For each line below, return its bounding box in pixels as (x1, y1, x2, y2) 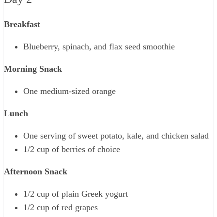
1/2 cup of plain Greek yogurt (23, 188, 128, 199)
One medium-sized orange (23, 86, 116, 96)
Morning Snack (4, 63, 62, 74)
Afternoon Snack (4, 166, 67, 176)
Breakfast (4, 19, 40, 29)
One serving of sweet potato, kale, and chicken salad (23, 130, 209, 140)
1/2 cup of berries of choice (23, 144, 120, 154)
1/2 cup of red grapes (23, 202, 98, 212)
